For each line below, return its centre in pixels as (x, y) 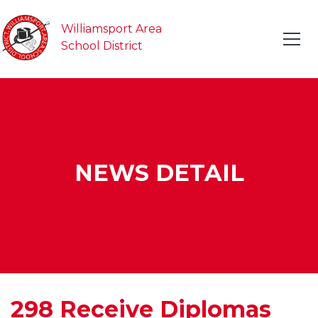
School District (102, 46)
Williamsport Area (113, 29)
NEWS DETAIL (159, 172)
